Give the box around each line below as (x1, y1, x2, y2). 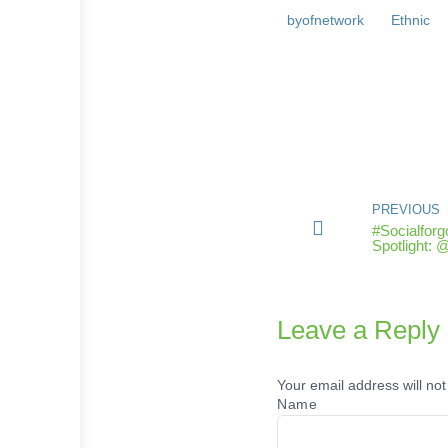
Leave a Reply (277, 316, 440, 345)
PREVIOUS (372, 201, 440, 217)
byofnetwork (287, 12, 365, 29)
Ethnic (390, 12, 430, 29)
